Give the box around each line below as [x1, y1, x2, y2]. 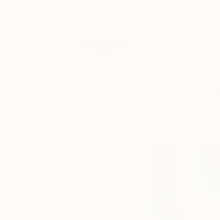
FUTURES [88, 154, 126, 164]
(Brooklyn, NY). [151, 125, 206, 135]
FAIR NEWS [85, 61, 130, 71]
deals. [80, 9, 100, 19]
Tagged [80, 34, 130, 52]
